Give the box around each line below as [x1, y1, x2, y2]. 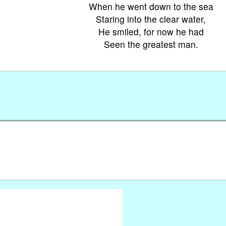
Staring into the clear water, [96, 12, 206, 25]
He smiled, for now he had [98, 25, 204, 38]
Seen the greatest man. [103, 37, 198, 50]
